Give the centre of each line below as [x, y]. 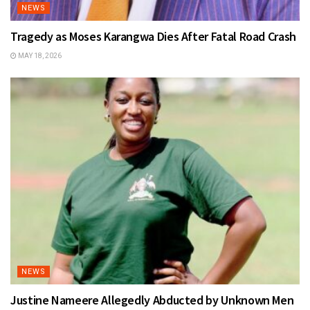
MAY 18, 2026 [39, 56]
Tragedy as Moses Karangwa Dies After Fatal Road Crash [153, 37]
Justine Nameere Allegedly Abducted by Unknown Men [152, 300]
